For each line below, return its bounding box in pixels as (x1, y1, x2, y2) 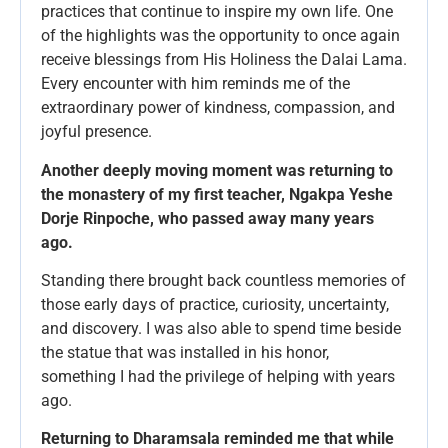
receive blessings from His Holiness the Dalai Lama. (41, 50, 407, 70)
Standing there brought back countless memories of (41, 270, 406, 290)
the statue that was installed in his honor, (41, 342, 329, 362)
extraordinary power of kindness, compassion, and (41, 98, 395, 118)
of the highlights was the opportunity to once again (41, 26, 400, 46)
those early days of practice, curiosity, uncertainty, (41, 294, 389, 314)
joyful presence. (41, 122, 152, 142)
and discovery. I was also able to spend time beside (41, 318, 401, 338)
